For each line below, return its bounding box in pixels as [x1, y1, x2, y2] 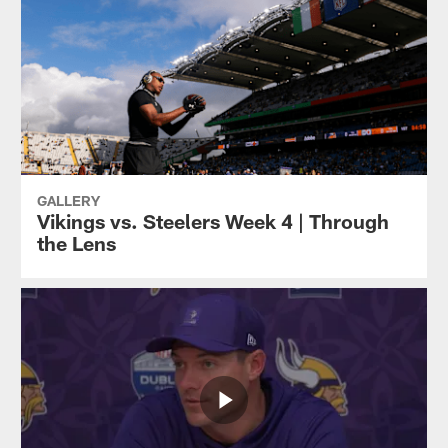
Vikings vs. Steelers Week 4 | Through [36, 208, 389, 233]
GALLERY [36, 191, 100, 209]
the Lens [36, 230, 116, 255]
